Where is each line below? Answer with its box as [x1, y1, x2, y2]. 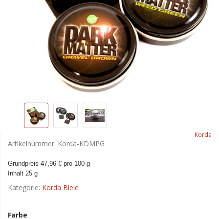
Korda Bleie [42, 183, 79, 192]
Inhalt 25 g [8, 170, 38, 177]
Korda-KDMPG [58, 139, 105, 148]
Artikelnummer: [8, 139, 58, 148]
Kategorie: [8, 183, 42, 192]
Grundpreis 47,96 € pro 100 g [8, 160, 92, 167]
